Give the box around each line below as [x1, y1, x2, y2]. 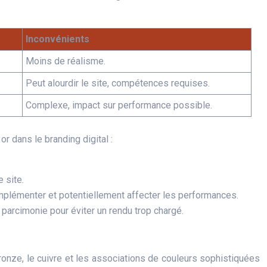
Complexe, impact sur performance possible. [26, 100, 212, 111]
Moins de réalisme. [26, 55, 105, 67]
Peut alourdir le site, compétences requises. [26, 77, 210, 89]
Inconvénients [26, 33, 89, 45]
